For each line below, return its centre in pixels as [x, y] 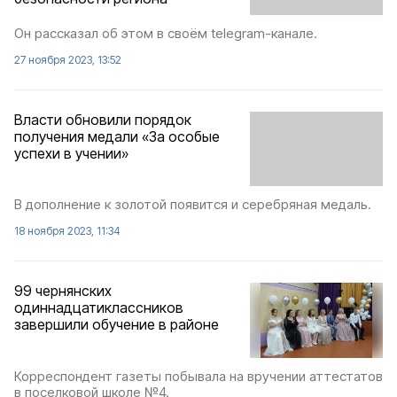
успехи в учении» [71, 153]
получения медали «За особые [117, 136]
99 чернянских [63, 291]
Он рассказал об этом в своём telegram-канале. [166, 33]
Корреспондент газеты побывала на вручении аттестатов [198, 376]
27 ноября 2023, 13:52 [68, 59]
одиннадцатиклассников [99, 308]
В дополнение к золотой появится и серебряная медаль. [193, 205]
